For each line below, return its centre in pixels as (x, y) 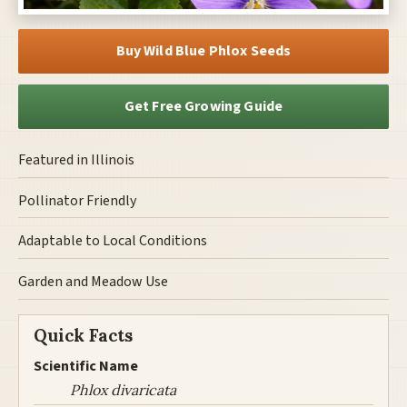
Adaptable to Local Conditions (113, 241)
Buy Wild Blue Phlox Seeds (203, 51)
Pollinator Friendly (77, 200)
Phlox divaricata (123, 389)
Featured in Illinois (76, 160)
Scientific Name (86, 367)
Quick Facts (83, 336)
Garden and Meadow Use (93, 281)
